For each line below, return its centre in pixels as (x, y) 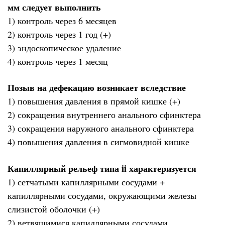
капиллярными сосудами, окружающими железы (102, 195)
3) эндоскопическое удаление (64, 47)
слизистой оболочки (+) (54, 209)
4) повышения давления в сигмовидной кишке (98, 142)
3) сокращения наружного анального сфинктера (101, 128)
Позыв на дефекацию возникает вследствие (97, 88)
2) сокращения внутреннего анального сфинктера (104, 115)
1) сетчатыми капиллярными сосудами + (86, 182)
